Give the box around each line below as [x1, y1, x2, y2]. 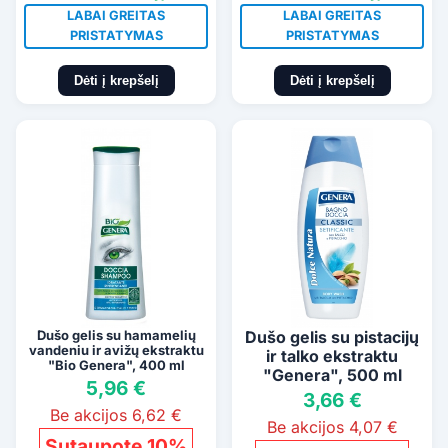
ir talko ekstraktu [266, 346, 398, 367]
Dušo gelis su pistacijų [245, 327, 419, 348]
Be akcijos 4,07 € [266, 417, 398, 438]
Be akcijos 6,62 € [50, 405, 182, 426]
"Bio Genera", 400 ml [47, 357, 185, 374]
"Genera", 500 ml [262, 365, 402, 386]
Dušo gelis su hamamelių [36, 327, 196, 344]
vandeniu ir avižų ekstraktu [28, 342, 204, 359]
